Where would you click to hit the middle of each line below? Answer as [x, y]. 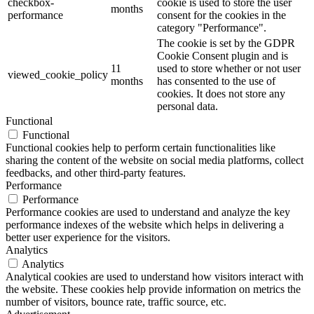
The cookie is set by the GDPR [226, 43]
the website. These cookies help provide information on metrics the [153, 289]
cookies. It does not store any [221, 94]
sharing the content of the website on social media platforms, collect [155, 161]
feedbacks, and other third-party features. [96, 173]
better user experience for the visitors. [88, 238]
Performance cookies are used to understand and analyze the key [148, 212]
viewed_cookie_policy [58, 75]
